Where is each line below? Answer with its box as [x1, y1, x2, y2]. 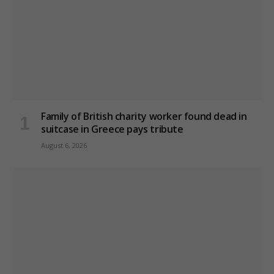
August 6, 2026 [41, 141, 87, 150]
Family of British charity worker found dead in [41, 109, 247, 124]
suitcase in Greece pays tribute [41, 122, 183, 136]
